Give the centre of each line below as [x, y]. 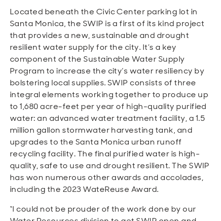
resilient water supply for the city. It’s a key [93, 47]
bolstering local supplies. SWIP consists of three [103, 83]
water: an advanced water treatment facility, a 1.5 [108, 118]
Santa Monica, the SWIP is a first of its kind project [107, 23]
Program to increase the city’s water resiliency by [107, 71]
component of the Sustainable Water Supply [97, 59]
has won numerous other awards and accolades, [107, 177]
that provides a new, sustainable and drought [100, 35]
